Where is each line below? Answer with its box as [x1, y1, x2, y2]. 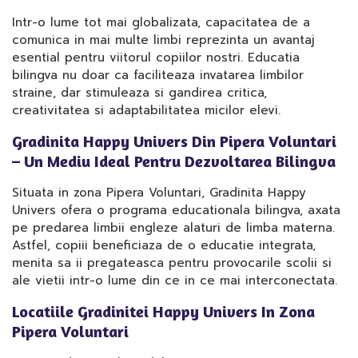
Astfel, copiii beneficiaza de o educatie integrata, [12, 237, 316, 254]
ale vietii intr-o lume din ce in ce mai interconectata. [12, 272, 337, 289]
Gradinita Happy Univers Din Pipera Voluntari [12, 131, 336, 151]
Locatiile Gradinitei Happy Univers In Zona [12, 301, 315, 321]
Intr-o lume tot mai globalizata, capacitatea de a [12, 14, 310, 31]
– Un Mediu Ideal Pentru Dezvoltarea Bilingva [12, 151, 336, 171]
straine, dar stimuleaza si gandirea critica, [12, 84, 267, 101]
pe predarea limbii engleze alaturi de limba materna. [12, 219, 335, 237]
